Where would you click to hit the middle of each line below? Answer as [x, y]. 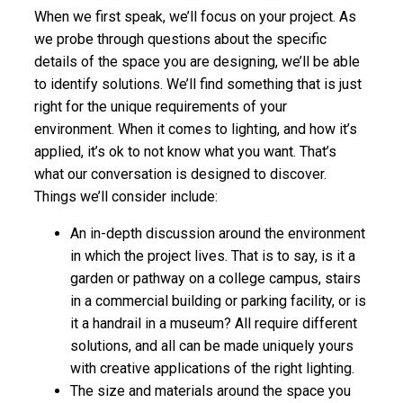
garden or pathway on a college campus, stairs [216, 278]
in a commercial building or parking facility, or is [219, 300]
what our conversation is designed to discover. [181, 174]
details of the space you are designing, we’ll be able [197, 61]
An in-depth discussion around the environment [218, 233]
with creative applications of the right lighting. [213, 368]
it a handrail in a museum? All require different [214, 323]
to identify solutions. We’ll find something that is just [198, 84]
